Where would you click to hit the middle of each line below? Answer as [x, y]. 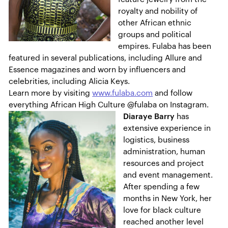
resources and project [164, 164]
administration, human [164, 152]
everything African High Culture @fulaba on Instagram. [109, 105]
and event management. [168, 175]
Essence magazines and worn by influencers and [97, 70]
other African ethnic [155, 23]
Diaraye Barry [149, 117]
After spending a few [162, 187]
